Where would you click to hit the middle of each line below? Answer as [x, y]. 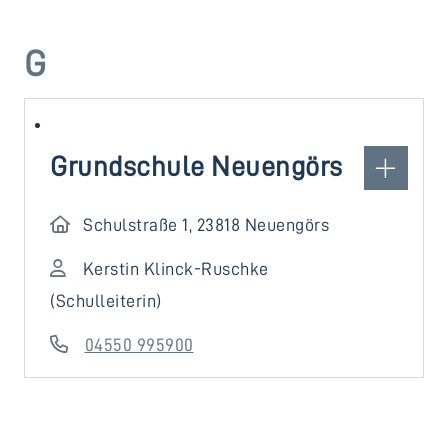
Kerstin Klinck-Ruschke [175, 269]
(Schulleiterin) [106, 301]
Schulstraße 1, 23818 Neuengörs [206, 225]
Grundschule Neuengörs [196, 167]
